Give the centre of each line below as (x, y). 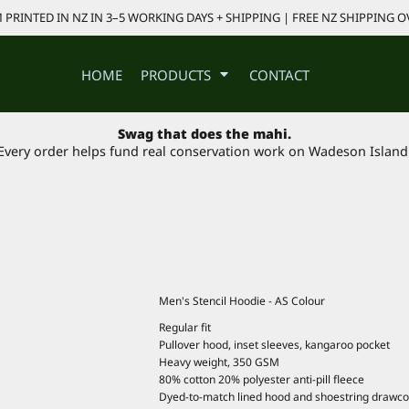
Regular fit (186, 327)
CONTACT (279, 74)
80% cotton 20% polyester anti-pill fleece (263, 379)
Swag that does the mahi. (204, 134)
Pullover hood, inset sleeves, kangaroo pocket (276, 344)
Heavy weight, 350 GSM (220, 362)
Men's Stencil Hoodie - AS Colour (242, 300)
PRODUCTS (178, 74)
